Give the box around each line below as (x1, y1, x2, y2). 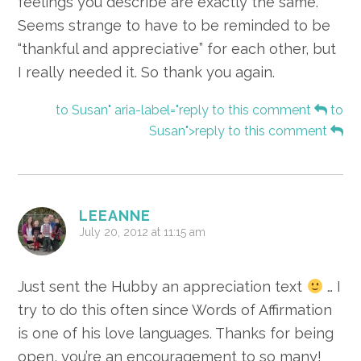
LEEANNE (79, 207, 151, 225)
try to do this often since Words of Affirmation (18, 301, 333, 319)
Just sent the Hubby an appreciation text (18, 278, 307, 296)
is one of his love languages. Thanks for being (18, 325, 334, 342)
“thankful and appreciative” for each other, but (18, 40, 337, 58)
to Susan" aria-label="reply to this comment (55, 102, 314, 118)
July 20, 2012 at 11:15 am (79, 226, 206, 239)
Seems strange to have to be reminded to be (18, 17, 331, 35)
